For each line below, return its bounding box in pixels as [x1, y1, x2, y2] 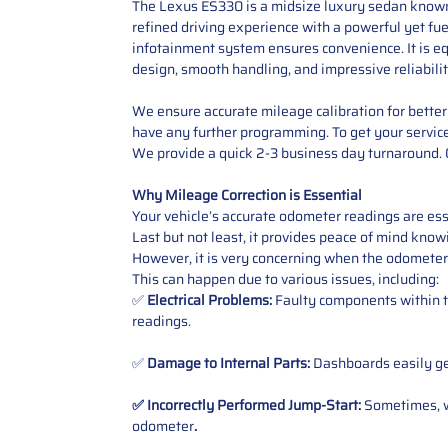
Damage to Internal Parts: [147, 351, 310, 374]
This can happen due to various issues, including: [132, 267, 439, 290]
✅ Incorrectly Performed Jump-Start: [132, 393, 361, 416]
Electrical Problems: [147, 288, 272, 311]
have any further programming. [132, 120, 329, 143]
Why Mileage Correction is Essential [132, 183, 362, 206]
